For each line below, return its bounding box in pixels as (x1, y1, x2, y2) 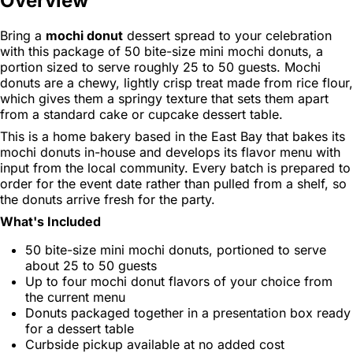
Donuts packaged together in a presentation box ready (25, 304, 351, 321)
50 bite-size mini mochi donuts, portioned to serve (25, 241, 326, 258)
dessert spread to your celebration (123, 27, 332, 43)
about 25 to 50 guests (25, 257, 157, 273)
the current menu (25, 288, 125, 305)
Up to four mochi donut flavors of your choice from (25, 273, 333, 289)
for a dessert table (25, 320, 134, 336)
